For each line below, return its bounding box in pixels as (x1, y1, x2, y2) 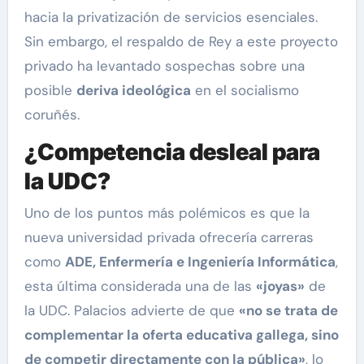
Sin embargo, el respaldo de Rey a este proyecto (24, 32, 338, 50)
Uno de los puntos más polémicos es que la (24, 204, 310, 223)
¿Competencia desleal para (24, 137, 320, 166)
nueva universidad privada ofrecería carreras (24, 228, 314, 247)
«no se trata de (238, 301, 338, 320)
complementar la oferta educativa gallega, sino (24, 326, 339, 344)
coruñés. (24, 105, 80, 123)
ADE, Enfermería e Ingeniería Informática (64, 253, 336, 271)
